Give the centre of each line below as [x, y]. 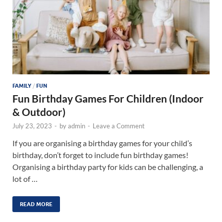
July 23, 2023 [32, 126]
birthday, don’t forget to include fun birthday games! [100, 155]
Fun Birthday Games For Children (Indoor [108, 98]
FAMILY [22, 85]
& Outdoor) [39, 111]
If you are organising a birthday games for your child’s [102, 143]
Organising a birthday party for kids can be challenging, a [108, 166]
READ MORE [36, 204]
